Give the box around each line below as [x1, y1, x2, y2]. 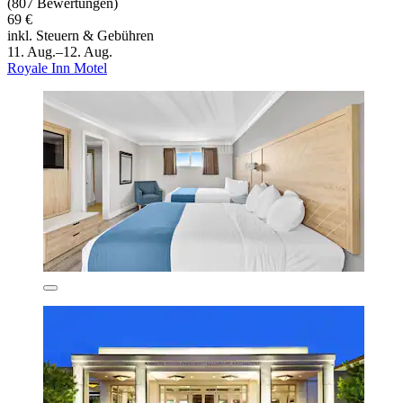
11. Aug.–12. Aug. [7, 44, 112, 60]
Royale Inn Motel [7, 60, 107, 76]
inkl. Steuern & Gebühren [7, 28, 154, 44]
